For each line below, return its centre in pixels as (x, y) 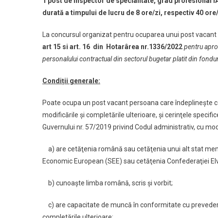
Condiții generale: (71, 81)
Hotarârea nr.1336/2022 (144, 47)
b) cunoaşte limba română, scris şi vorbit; (108, 183)
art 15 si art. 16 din (73, 47)
